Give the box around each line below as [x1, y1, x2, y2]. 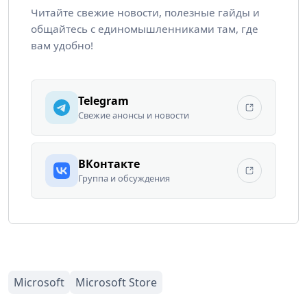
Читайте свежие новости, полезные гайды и [31, 5, 260, 19]
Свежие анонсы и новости [78, 108, 189, 121]
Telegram [78, 93, 129, 108]
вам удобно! [31, 38, 93, 52]
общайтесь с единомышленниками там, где [31, 21, 258, 36]
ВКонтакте [78, 156, 140, 171]
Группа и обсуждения [78, 171, 170, 184]
